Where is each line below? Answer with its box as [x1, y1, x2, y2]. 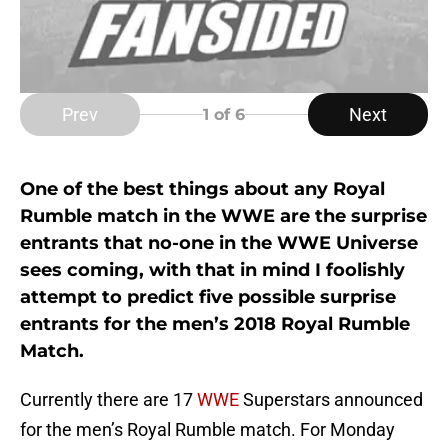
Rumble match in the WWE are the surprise [20, 205, 427, 228]
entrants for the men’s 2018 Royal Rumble [20, 313, 410, 336]
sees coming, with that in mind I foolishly [20, 259, 405, 282]
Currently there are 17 [20, 389, 197, 411]
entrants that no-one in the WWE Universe [20, 232, 418, 255]
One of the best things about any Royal [20, 178, 385, 201]
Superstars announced [239, 389, 423, 411]
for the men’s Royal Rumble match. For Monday [20, 419, 395, 441]
